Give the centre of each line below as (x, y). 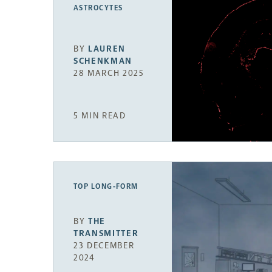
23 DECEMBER (104, 245)
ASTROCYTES (98, 8)
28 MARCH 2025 (109, 73)
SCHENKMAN (103, 61)
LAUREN (107, 49)
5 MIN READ (100, 115)
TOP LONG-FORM (106, 186)
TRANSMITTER (106, 233)
